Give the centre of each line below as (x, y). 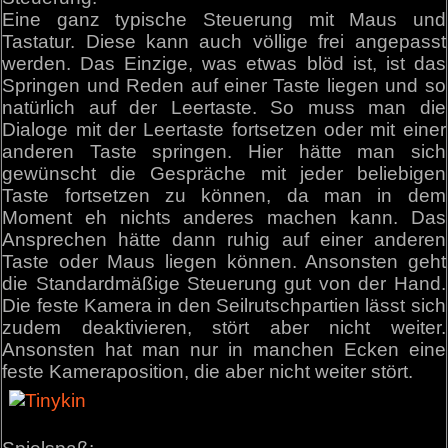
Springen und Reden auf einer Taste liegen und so (224, 85)
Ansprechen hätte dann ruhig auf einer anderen (224, 239)
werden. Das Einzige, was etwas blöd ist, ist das (224, 63)
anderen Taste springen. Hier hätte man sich (224, 151)
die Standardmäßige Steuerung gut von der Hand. (224, 283)
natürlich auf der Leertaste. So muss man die (224, 107)
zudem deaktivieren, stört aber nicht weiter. (224, 327)
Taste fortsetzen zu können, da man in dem (224, 195)
